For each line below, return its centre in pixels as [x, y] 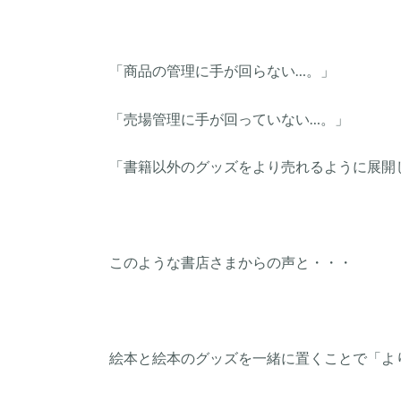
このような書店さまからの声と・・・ [231, 262]
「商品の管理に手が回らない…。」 [222, 70]
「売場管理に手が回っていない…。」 [229, 118]
